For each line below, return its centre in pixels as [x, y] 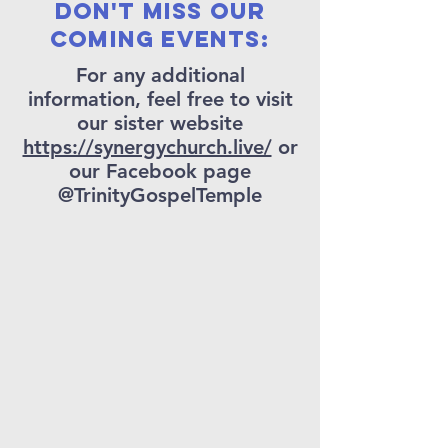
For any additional [160, 75]
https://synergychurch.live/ [147, 147]
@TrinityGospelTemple [160, 195]
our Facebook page [160, 171]
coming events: [160, 39]
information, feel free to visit [160, 99]
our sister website [160, 123]
